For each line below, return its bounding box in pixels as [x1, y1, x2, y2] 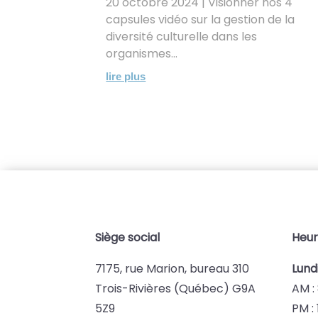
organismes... [106, 45, 178, 62]
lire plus [106, 70, 146, 82]
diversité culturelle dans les [106, 28, 258, 45]
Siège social [95, 229, 160, 246]
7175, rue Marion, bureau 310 [95, 260, 250, 277]
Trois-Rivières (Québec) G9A [95, 280, 256, 297]
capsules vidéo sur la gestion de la [106, 11, 295, 28]
